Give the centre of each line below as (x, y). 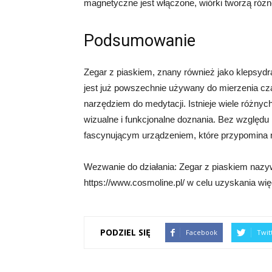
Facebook (202, 232)
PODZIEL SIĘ (125, 233)
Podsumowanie (140, 40)
